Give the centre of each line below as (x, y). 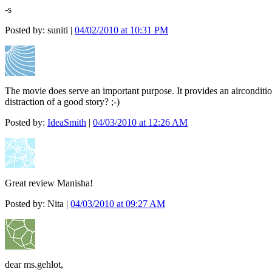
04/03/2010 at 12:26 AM (140, 123)
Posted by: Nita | (38, 204)
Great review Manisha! (49, 183)
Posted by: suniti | (40, 30)
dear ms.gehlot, (34, 265)
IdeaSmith (67, 123)
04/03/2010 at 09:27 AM (118, 204)
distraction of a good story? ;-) (62, 102)
